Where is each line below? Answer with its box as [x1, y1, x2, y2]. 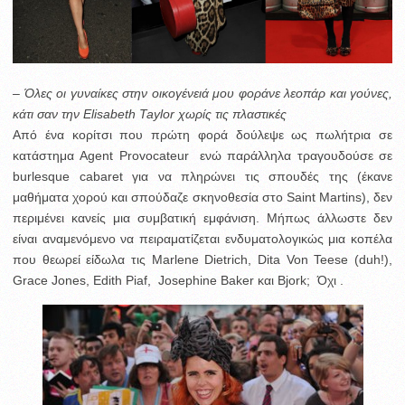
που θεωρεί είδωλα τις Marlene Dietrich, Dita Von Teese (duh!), [13, 251, 392, 267]
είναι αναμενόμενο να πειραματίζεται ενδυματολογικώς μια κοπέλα [13, 231, 392, 246]
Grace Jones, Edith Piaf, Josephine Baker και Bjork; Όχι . [13, 272, 344, 287]
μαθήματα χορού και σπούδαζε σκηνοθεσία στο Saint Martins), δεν [13, 189, 392, 204]
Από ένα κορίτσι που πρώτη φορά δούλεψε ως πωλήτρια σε [13, 127, 392, 142]
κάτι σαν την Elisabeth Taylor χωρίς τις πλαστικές [13, 106, 287, 121]
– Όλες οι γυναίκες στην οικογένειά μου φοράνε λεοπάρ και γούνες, [13, 85, 392, 100]
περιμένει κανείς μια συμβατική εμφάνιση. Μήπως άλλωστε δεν [13, 210, 392, 225]
